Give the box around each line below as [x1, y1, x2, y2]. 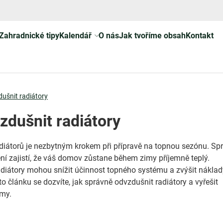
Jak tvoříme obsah [118, 31, 186, 40]
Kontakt [185, 31, 214, 40]
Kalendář [59, 31, 92, 40]
